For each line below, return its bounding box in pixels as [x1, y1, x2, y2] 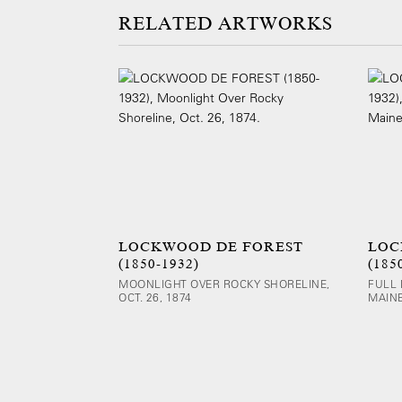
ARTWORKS [218, 13, 333, 34]
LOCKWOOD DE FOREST [118, 239, 303, 255]
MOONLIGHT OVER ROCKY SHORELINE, [118, 276, 330, 291]
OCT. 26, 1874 [118, 290, 192, 304]
